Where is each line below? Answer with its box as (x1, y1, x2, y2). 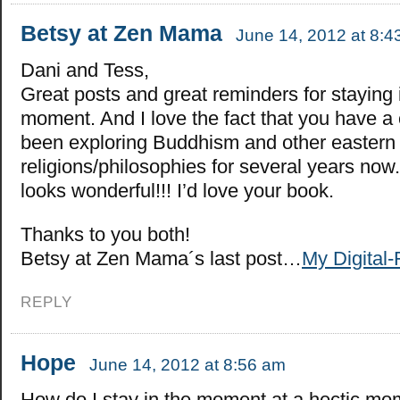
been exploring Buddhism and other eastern (21, 130, 396, 154)
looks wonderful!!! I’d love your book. (21, 179, 334, 202)
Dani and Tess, (21, 58, 149, 81)
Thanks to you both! (21, 222, 190, 246)
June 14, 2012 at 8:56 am (89, 354, 286, 374)
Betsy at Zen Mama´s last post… (21, 246, 302, 270)
